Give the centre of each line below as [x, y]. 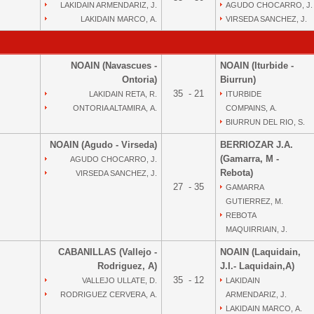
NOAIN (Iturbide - [257, 66]
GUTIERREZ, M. [254, 201]
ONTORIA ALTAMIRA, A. [115, 108]
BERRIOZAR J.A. [257, 145]
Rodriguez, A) [127, 266]
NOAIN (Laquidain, [260, 252]
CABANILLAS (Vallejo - [108, 252]
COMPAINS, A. [251, 108]
